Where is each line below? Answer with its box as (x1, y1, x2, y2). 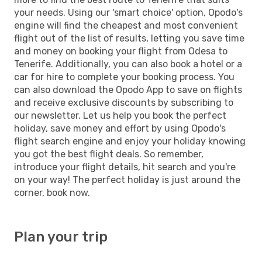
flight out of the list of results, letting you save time (14, 32, 244, 44)
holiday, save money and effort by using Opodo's (14, 122, 226, 134)
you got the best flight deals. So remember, (14, 148, 204, 160)
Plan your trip (14, 228, 108, 245)
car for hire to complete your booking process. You (14, 71, 235, 82)
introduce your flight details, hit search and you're (14, 161, 236, 173)
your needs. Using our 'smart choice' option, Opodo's (14, 6, 243, 18)
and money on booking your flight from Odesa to (14, 45, 227, 57)
